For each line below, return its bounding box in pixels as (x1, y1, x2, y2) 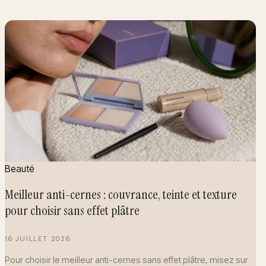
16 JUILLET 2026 (5, 235, 71, 243)
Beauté (5, 162, 34, 175)
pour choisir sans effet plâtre (5, 202, 140, 220)
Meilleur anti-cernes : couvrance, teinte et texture (5, 186, 237, 204)
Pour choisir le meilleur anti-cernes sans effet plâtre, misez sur (5, 254, 248, 265)
